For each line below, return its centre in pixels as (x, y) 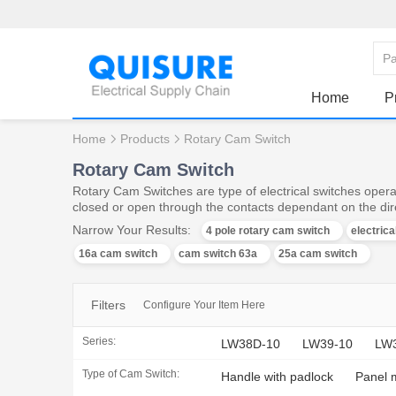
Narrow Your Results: (132, 230)
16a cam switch (118, 254)
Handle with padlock (277, 376)
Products (145, 138)
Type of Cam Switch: (131, 373)
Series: (99, 341)
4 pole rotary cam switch (268, 231)
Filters (108, 305)
